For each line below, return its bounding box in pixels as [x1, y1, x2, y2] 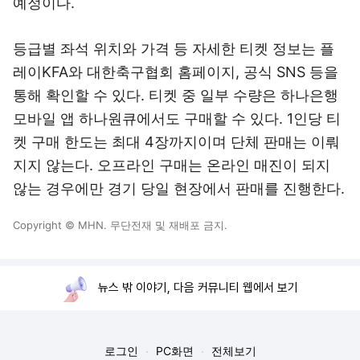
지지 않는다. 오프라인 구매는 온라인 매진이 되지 [13, 157, 330, 174]
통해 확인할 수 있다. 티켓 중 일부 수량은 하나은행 [13, 87, 338, 104]
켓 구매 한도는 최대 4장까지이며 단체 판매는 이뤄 [13, 133, 340, 150]
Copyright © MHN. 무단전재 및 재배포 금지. [13, 219, 227, 231]
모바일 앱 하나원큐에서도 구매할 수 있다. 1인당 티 [13, 110, 341, 127]
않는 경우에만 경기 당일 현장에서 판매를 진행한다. [13, 180, 345, 197]
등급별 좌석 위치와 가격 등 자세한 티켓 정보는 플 [13, 40, 334, 57]
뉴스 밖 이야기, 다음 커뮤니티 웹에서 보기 [98, 280, 298, 295]
